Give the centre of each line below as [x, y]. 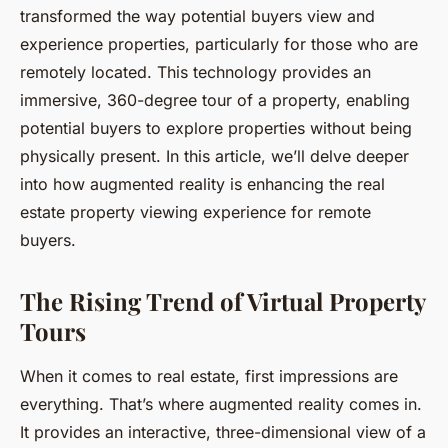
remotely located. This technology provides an [195, 72]
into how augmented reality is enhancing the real [202, 184]
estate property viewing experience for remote [195, 212]
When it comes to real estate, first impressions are [209, 376]
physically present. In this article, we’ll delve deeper [214, 156]
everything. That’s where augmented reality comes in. [221, 404]
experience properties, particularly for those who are [219, 44]
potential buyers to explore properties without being [216, 128]
